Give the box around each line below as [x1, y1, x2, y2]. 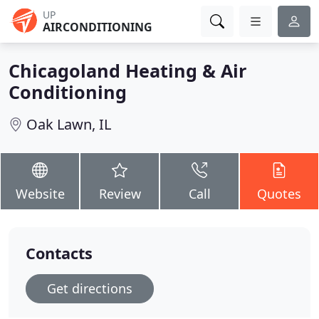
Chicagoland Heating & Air [9, 58, 246, 83]
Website [15, 185, 65, 202]
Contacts [26, 243, 93, 263]
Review [98, 185, 141, 202]
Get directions [47, 280, 132, 297]
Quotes [257, 185, 301, 202]
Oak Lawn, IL [26, 115, 111, 134]
